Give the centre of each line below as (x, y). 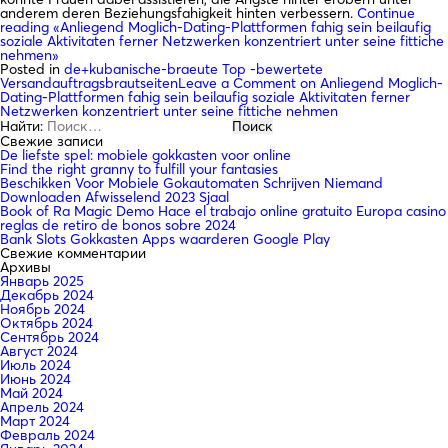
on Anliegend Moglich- (369, 83)
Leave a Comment (237, 83)
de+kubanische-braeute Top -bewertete (193, 69)
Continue (386, 13)
